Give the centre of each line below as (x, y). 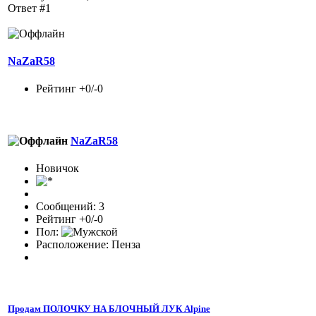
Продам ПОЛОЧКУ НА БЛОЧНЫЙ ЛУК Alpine (109, 309)
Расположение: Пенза (88, 244)
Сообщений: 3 (70, 206)
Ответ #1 (29, 8)
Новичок (57, 168)
